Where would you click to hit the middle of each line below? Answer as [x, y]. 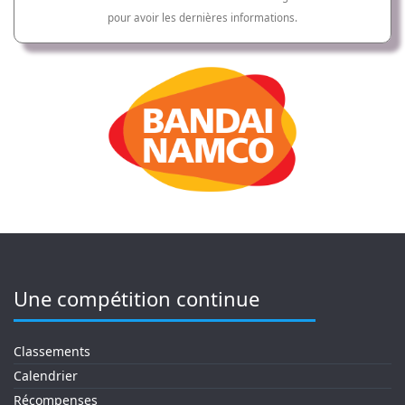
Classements [52, 351]
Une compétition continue [137, 298]
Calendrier [46, 376]
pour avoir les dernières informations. [202, 18]
